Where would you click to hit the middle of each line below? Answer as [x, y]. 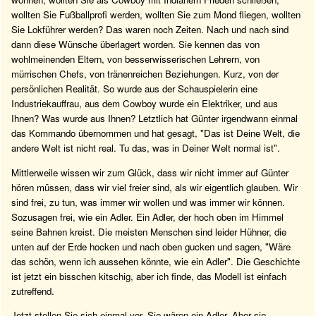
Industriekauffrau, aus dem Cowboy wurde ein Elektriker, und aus [145, 104]
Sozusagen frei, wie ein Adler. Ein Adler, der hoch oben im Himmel [147, 217]
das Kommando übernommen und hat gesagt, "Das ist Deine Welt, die [156, 133]
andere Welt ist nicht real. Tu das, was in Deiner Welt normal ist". [146, 148]
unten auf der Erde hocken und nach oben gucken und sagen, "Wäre [151, 246]
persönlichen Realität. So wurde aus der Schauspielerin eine [134, 89]
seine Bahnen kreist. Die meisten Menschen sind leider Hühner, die [149, 231]
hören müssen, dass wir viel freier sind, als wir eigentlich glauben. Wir [154, 187]
